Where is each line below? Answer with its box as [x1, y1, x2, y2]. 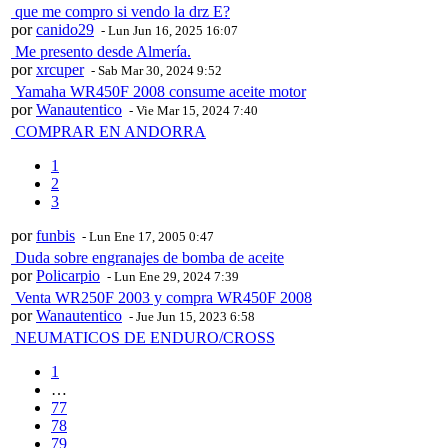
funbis [36, 227, 75, 245]
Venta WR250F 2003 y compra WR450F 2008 [11, 289, 312, 307]
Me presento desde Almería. [11, 43, 191, 61]
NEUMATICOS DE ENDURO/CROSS [11, 329, 275, 347]
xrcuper [36, 61, 84, 79]
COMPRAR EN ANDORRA [11, 123, 206, 141]
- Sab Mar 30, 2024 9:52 [88, 63, 222, 79]
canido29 [36, 21, 94, 39]
